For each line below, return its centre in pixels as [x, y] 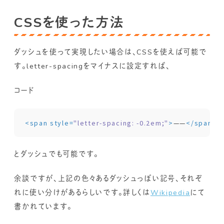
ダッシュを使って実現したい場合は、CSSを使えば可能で [110, 52]
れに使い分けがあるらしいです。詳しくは [82, 193]
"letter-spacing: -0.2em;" [121, 123]
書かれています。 [43, 207]
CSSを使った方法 [69, 23]
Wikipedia [170, 193]
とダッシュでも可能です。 [56, 154]
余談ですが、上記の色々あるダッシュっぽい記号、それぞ [108, 179]
